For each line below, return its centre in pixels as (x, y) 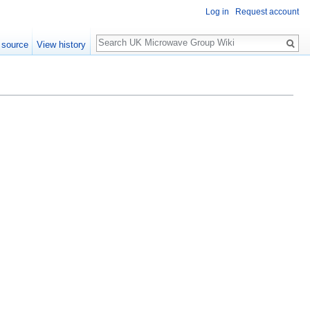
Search (119, 36)
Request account (267, 12)
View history (62, 45)
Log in (217, 12)
